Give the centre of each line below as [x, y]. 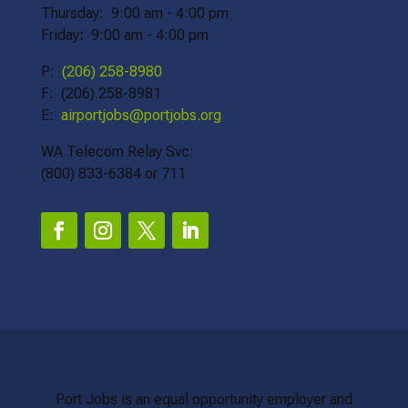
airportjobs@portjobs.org [141, 115]
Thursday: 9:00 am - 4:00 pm [134, 13]
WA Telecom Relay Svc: [117, 151]
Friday [60, 35]
